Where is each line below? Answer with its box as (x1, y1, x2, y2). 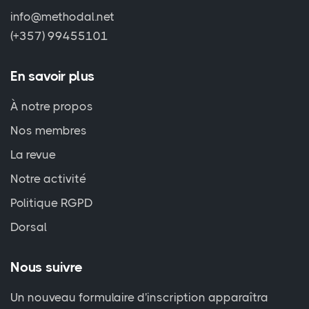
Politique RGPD (10, 196, 93, 210)
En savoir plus (10, 68, 95, 85)
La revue (10, 148, 56, 162)
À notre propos (10, 99, 93, 114)
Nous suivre (10, 259, 83, 276)
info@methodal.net (10, 10, 114, 24)
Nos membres (10, 123, 87, 138)
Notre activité (10, 172, 86, 186)
